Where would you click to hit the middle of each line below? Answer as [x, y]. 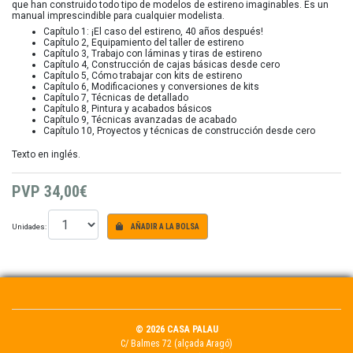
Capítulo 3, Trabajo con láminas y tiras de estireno [152, 54]
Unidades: [30, 226]
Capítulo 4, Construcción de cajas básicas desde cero [162, 65]
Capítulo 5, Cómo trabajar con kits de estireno [143, 76]
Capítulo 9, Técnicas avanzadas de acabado [140, 120]
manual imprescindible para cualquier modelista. [118, 16]
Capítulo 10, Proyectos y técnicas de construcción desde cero [179, 131]
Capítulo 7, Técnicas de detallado [116, 98]
